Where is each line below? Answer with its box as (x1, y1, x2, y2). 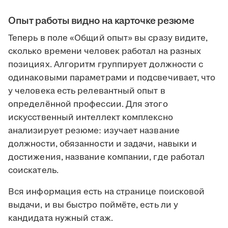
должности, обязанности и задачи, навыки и (8, 138, 197, 150)
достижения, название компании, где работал (8, 151, 205, 163)
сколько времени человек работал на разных (8, 45, 202, 58)
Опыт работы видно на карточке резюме (8, 14, 194, 28)
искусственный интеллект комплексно (8, 111, 173, 124)
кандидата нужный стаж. (8, 212, 113, 224)
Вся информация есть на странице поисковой (8, 186, 205, 198)
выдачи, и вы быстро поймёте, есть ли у (8, 199, 179, 211)
